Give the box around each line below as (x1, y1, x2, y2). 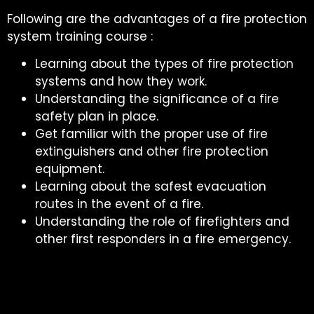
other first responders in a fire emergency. (35, 231, 291, 248)
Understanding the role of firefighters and (35, 213, 289, 231)
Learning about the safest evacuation (35, 178, 266, 196)
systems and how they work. (35, 73, 207, 90)
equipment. (35, 161, 104, 178)
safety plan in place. (35, 108, 158, 125)
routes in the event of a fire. (35, 196, 203, 213)
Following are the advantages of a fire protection (7, 10, 307, 27)
